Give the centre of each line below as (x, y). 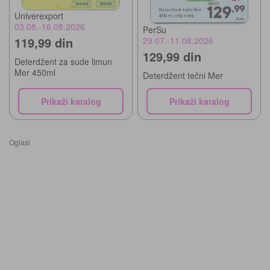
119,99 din (44, 43)
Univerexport (39, 16)
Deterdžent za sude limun (63, 62)
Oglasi (20, 142)
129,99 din (172, 57)
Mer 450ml (35, 73)
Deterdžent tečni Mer (183, 76)
